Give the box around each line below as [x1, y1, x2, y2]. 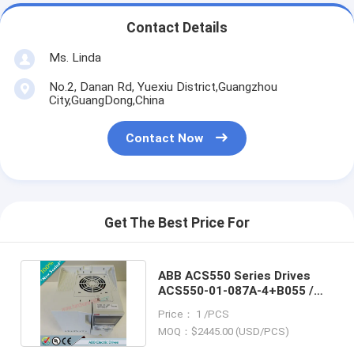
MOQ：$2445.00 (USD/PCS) [158, 326, 290, 338]
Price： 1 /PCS [158, 307, 230, 320]
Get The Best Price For [104, 215, 250, 232]
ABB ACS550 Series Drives [158, 268, 311, 283]
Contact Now [126, 131, 204, 146]
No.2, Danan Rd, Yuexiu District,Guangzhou [48, 79, 277, 94]
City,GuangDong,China [48, 92, 164, 107]
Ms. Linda [48, 50, 101, 65]
